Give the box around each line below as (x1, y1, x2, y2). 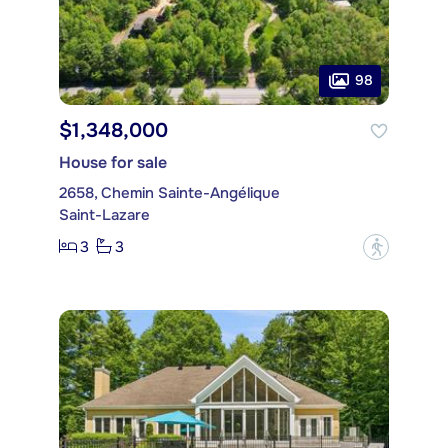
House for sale (59, 151, 167, 173)
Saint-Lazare (59, 204, 150, 225)
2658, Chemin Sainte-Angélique (59, 182, 280, 203)
